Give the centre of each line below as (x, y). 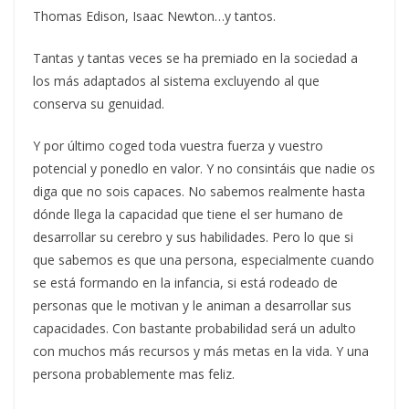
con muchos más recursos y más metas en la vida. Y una (201, 351)
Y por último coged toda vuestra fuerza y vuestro (178, 145)
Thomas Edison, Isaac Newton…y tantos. (154, 16)
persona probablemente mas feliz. (136, 373)
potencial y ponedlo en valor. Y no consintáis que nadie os (204, 168)
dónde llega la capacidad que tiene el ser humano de (188, 214)
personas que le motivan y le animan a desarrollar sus (192, 305)
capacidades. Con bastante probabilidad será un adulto (194, 328)
